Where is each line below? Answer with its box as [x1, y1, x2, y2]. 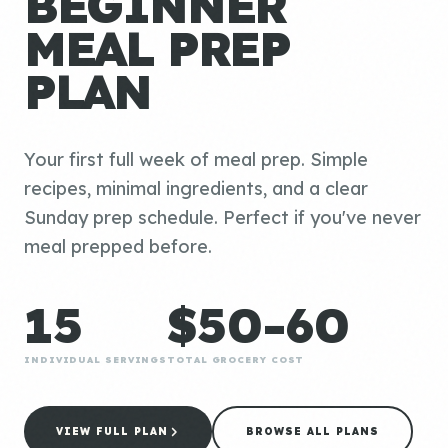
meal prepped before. [24, 235, 212, 258]
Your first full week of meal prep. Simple [24, 148, 368, 171]
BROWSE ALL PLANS [246, 425, 379, 438]
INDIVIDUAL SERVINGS [24, 354, 168, 365]
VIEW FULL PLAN [56, 425, 168, 438]
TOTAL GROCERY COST [167, 354, 305, 365]
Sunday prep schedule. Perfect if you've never [24, 206, 421, 229]
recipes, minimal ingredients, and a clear [24, 177, 368, 200]
